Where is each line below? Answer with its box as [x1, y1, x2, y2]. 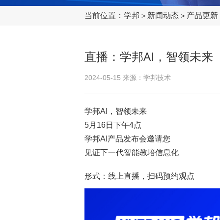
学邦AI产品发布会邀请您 [84, 135, 170, 143]
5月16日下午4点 [84, 121, 141, 129]
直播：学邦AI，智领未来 [84, 48, 213, 64]
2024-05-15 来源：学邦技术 [84, 74, 171, 82]
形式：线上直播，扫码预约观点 [84, 172, 194, 180]
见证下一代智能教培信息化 [84, 148, 179, 157]
